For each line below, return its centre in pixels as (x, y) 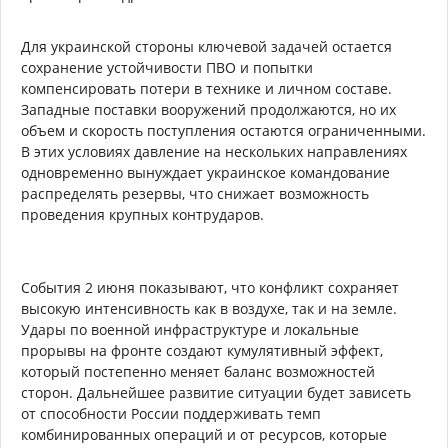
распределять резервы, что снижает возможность (195, 193)
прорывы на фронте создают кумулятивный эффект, (202, 350)
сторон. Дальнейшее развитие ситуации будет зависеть (216, 392)
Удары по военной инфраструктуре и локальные (190, 329)
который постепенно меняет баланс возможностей (198, 371)
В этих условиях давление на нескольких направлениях (214, 151)
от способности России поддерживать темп (171, 413)
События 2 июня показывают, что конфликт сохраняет (210, 287)
